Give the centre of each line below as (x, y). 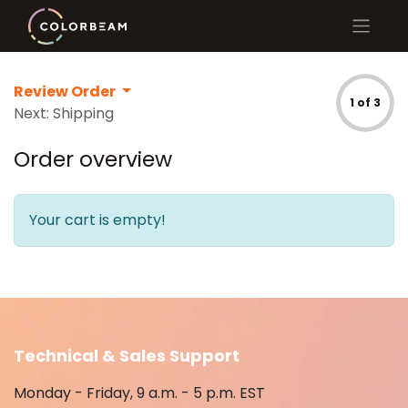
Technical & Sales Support (127, 356)
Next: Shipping (64, 114)
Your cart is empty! (97, 220)
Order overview (93, 159)
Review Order (66, 92)
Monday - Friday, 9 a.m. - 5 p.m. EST (139, 393)
